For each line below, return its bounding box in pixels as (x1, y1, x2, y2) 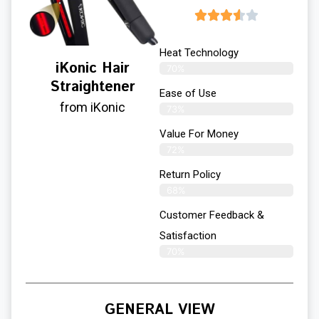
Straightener (50, 77, 135, 98)
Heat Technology (159, 46, 239, 60)
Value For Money (159, 127, 239, 141)
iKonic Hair (56, 58, 130, 80)
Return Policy (159, 168, 221, 182)
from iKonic (60, 100, 125, 115)
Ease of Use (159, 87, 216, 100)
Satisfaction (159, 229, 216, 243)
